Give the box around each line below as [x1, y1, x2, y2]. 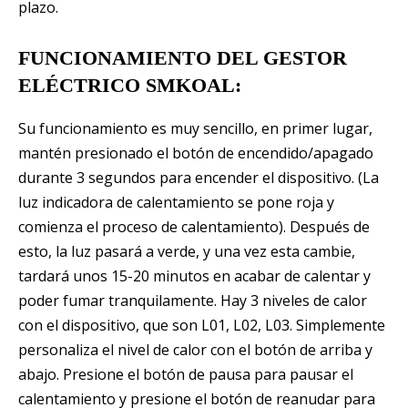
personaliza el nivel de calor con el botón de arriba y [18, 339, 372, 360]
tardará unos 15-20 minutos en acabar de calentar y [18, 265, 371, 286]
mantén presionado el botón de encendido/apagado [18, 142, 373, 163]
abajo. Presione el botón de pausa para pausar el [18, 363, 353, 384]
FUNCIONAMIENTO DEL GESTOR [18, 46, 347, 69]
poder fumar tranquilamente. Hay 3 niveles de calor [18, 290, 367, 311]
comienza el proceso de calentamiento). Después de [18, 216, 370, 237]
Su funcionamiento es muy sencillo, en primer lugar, [18, 117, 372, 138]
